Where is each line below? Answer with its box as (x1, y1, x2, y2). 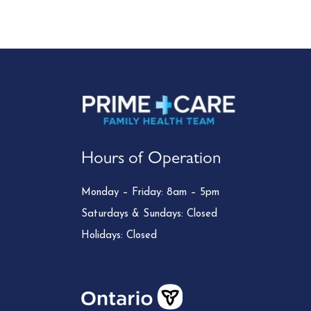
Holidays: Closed (81, 230, 157, 241)
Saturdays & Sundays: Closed (81, 208, 217, 219)
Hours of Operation (81, 151, 221, 169)
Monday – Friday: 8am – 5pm (81, 187, 219, 198)
